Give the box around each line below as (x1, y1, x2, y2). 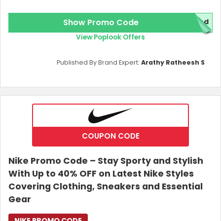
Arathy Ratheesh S (141, 58, 205, 67)
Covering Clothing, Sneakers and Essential (8, 181, 203, 193)
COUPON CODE (81, 131, 140, 142)
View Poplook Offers (76, 33, 145, 42)
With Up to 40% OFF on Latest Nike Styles (8, 168, 194, 180)
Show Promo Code (63, 17, 139, 29)
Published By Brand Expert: (57, 58, 141, 67)
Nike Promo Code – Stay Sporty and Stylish (8, 155, 203, 167)
